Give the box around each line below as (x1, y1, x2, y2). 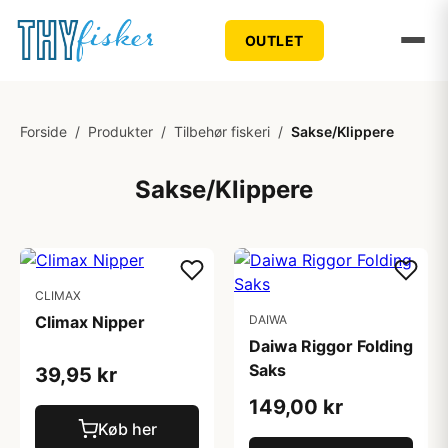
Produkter (88, 123, 153, 140)
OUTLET (244, 31, 304, 49)
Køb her (97, 419, 157, 439)
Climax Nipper (35, 312, 145, 332)
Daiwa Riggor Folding (249, 336, 413, 356)
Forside (20, 123, 67, 140)
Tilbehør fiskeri (174, 123, 270, 140)
